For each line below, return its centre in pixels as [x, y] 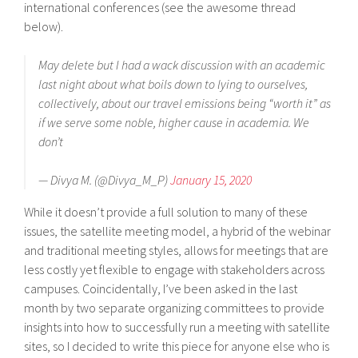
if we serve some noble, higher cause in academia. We [174, 122]
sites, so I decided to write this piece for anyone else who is [177, 346]
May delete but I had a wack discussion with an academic [182, 64]
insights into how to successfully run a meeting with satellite [177, 326]
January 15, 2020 [211, 179]
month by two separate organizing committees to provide [175, 307]
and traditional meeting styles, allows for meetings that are [177, 250]
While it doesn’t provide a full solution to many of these [166, 211]
